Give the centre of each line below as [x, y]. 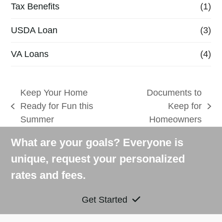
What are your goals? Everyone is [97, 142]
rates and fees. [49, 175]
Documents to [174, 93]
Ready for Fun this [56, 106]
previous [28, 112]
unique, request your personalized [98, 159]
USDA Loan [34, 30]
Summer [37, 119]
